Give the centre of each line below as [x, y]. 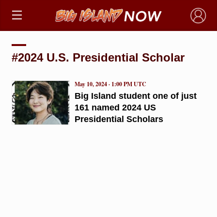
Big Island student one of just [135, 96]
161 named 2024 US [115, 107]
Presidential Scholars [119, 119]
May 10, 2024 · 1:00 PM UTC [110, 84]
